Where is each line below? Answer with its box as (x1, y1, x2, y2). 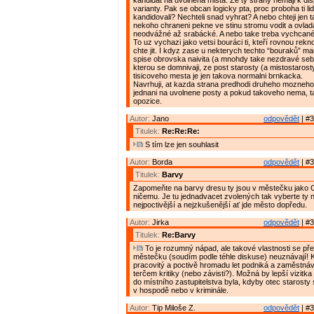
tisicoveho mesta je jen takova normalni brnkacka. (133, 71, 303, 81)
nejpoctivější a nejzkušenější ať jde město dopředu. (133, 200, 307, 210)
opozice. (133, 97, 162, 106)
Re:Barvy (162, 231, 196, 240)
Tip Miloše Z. (152, 303, 196, 313)
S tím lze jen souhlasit (143, 140, 219, 149)
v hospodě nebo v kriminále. (133, 286, 228, 295)
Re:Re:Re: (162, 127, 200, 136)
